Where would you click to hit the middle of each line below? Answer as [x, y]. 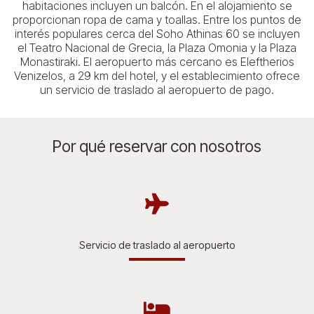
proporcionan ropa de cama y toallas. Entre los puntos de [157, 19]
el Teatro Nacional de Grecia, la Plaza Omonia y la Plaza [157, 47]
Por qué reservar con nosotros [157, 146]
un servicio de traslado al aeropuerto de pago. [157, 89]
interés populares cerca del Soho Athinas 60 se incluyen [157, 33]
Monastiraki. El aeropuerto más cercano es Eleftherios [157, 61]
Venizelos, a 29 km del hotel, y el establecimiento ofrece [157, 75]
